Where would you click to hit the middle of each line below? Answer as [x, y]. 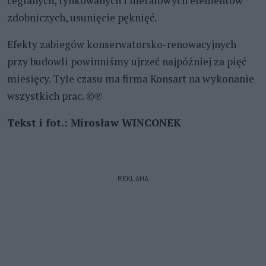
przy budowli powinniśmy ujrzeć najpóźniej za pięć [127, 61]
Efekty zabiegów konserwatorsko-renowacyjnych [122, 44]
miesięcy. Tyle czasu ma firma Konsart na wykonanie [131, 78]
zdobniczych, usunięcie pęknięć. [82, 17]
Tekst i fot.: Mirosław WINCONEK [94, 122]
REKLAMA [133, 178]
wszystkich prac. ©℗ [55, 96]
